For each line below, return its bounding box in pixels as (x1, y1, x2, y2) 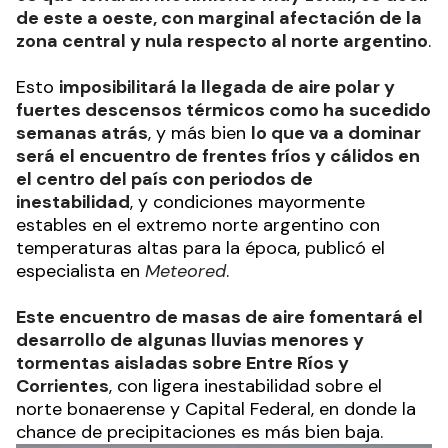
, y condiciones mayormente (130, 189, 365, 214)
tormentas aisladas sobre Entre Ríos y (16, 350, 349, 375)
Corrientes (16, 373, 109, 398)
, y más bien (148, 120, 251, 145)
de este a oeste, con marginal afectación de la (16, 5, 422, 30)
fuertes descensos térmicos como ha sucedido (16, 97, 431, 122)
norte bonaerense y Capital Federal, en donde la (16, 396, 416, 421)
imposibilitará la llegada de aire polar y (59, 74, 395, 99)
